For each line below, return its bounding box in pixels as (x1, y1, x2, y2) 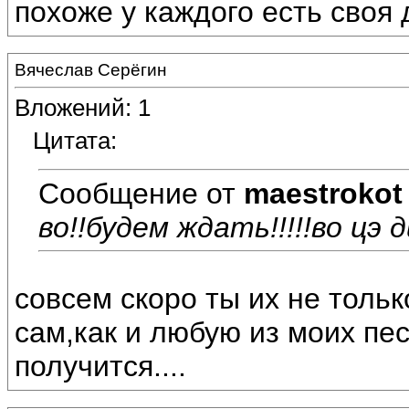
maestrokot (244, 176, 403, 210)
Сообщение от (38, 176, 244, 210)
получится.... (15, 350, 186, 383)
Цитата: (33, 127, 117, 155)
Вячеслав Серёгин (15, 60, 167, 79)
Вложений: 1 (15, 94, 151, 122)
